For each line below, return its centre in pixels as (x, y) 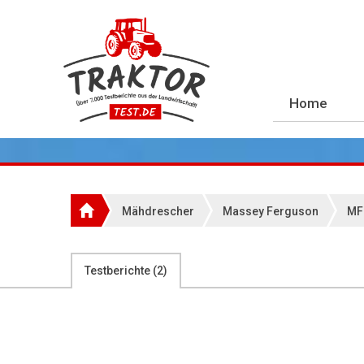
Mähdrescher (158, 211)
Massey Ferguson (271, 211)
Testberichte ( (121, 271)
